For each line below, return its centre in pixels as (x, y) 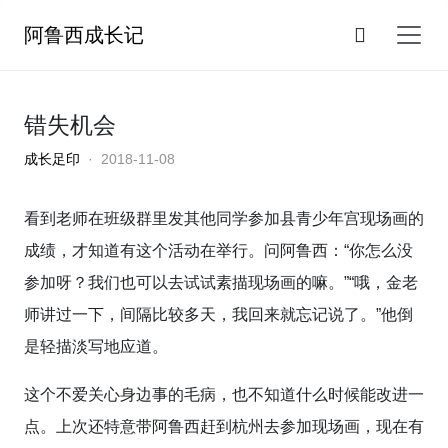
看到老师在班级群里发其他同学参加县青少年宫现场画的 (224, 218)
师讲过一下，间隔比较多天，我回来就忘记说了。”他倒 (218, 314)
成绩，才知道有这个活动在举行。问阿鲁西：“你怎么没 (218, 250)
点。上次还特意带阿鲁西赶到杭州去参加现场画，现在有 (224, 426)
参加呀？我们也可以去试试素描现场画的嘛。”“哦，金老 (221, 282)
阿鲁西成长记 (84, 35)
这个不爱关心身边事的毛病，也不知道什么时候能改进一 (224, 394)
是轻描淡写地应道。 (96, 346)
